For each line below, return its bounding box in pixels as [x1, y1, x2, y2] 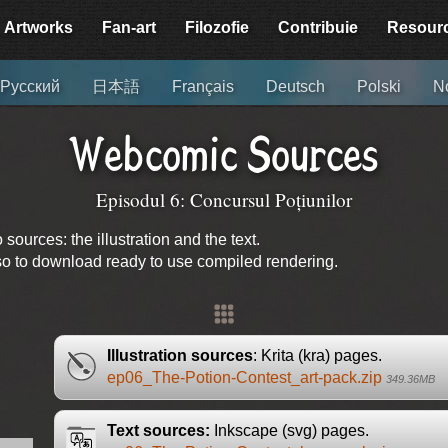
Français [172, 78, 235, 96]
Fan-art [102, 19, 157, 36]
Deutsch [266, 78, 326, 96]
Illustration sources [106, 347, 253, 365]
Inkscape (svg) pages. [209, 422, 369, 440]
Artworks [4, 19, 74, 36]
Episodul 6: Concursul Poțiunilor [96, 187, 352, 213]
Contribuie [278, 19, 359, 36]
